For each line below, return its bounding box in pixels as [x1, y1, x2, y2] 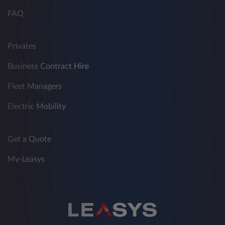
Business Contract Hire [8, 62, 89, 71]
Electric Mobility [8, 102, 66, 111]
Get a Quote [8, 135, 51, 144]
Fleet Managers [8, 82, 62, 91]
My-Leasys [8, 155, 45, 164]
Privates [8, 42, 36, 51]
